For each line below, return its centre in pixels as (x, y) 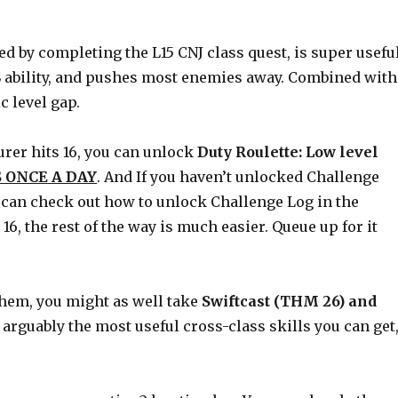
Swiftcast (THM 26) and (290, 301)
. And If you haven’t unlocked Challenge (239, 176)
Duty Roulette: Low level (288, 151)
